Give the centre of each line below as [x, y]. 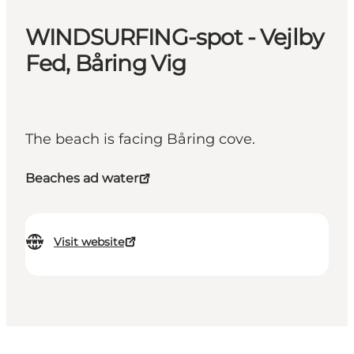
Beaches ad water [82, 179]
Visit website [89, 242]
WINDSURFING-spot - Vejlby [175, 38]
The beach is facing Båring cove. [140, 139]
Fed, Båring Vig [106, 64]
